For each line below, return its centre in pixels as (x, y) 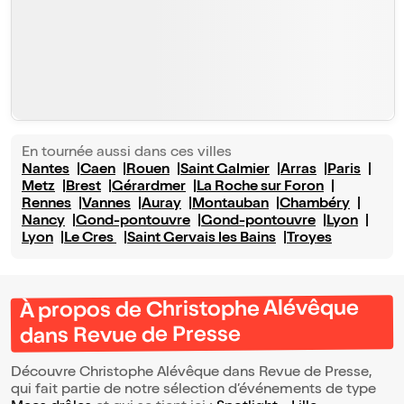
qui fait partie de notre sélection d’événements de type (193, 391)
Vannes (106, 205)
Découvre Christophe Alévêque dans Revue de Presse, (191, 374)
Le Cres (90, 239)
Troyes (309, 239)
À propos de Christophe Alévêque (189, 312)
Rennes (46, 205)
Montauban (230, 205)
